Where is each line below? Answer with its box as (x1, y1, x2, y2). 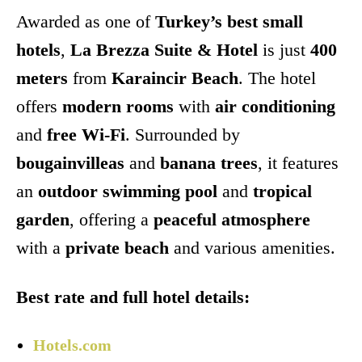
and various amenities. (169, 237, 335, 258)
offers (16, 95, 62, 116)
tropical (253, 180, 312, 201)
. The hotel (238, 67, 316, 88)
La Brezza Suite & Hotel (70, 39, 258, 60)
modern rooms (62, 95, 174, 116)
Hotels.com (33, 335, 112, 354)
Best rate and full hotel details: (16, 286, 250, 307)
